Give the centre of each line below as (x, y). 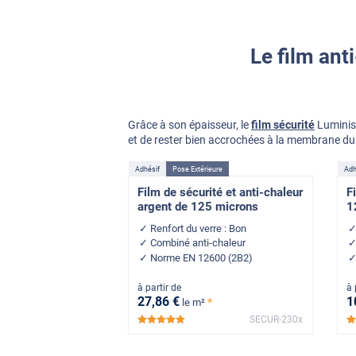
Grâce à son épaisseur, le (190, 125)
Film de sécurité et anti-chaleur (221, 193)
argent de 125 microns (198, 207)
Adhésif (147, 169)
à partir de (160, 287)
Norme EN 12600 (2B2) (202, 258)
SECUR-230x (276, 320)
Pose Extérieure (197, 169)
